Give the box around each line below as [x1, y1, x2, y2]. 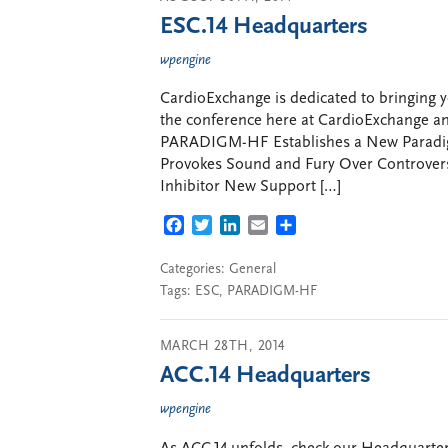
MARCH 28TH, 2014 [160, 339, 285, 354]
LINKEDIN [240, 218, 311, 235]
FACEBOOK [184, 218, 263, 235]
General [229, 261, 276, 277]
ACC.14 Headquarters [160, 364, 371, 388]
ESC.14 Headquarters [160, 14, 368, 39]
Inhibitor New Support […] [160, 179, 341, 195]
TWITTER [212, 218, 276, 235]
